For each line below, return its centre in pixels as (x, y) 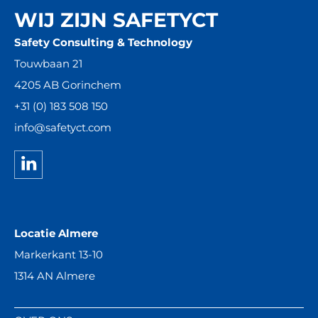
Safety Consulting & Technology (103, 43)
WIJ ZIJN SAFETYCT (116, 20)
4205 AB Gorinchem (68, 85)
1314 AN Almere (55, 275)
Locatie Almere (56, 233)
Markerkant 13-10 (59, 254)
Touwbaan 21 (48, 64)
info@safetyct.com (63, 128)
